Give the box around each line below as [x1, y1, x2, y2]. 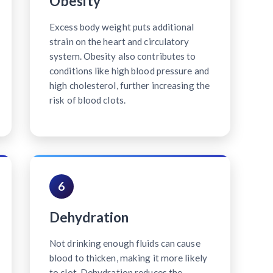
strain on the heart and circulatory [49, 35, 190, 47]
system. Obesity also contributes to [49, 50, 196, 62]
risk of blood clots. [49, 94, 126, 105]
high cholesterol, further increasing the [49, 79, 210, 91]
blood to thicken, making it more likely [49, 252, 207, 263]
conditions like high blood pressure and [49, 65, 209, 76]
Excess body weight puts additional [49, 21, 194, 32]
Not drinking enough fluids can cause [49, 237, 200, 249]
